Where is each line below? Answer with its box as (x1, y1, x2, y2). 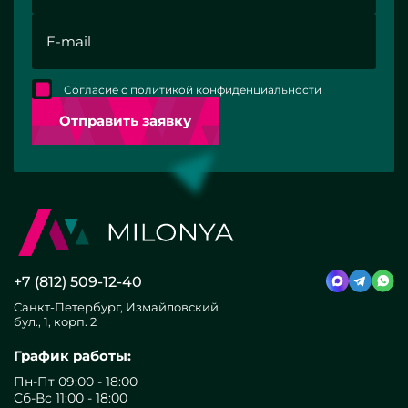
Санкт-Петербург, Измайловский (14, 300, 219, 315)
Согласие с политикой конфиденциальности (64, 82, 321, 97)
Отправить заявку (59, 111, 191, 129)
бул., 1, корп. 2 (14, 314, 97, 330)
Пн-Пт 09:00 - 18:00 (14, 373, 138, 391)
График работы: (14, 347, 131, 365)
